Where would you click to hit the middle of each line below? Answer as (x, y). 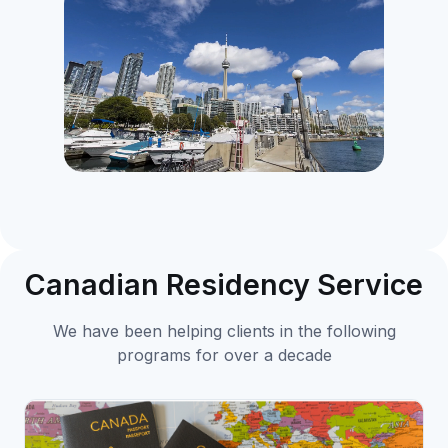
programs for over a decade (224, 354)
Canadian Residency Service (224, 284)
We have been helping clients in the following (224, 330)
